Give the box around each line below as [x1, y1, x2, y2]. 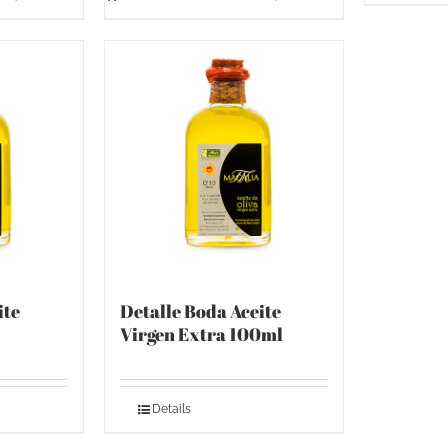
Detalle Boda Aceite [119, 298, 281, 323]
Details [152, 401, 192, 416]
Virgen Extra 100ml [119, 321, 283, 346]
